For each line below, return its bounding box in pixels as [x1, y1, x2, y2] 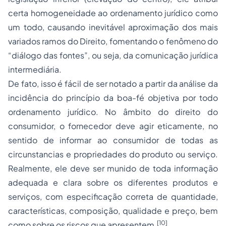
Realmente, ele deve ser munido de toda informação [8, 163, 218, 174]
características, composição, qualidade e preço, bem [8, 205, 218, 216]
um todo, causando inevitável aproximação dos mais [8, 22, 218, 32]
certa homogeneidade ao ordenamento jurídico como [8, 8, 218, 18]
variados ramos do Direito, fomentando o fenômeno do [8, 36, 218, 46]
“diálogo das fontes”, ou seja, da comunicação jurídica [8, 50, 218, 61]
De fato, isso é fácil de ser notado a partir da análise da [8, 78, 218, 89]
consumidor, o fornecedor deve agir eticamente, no [8, 121, 218, 131]
